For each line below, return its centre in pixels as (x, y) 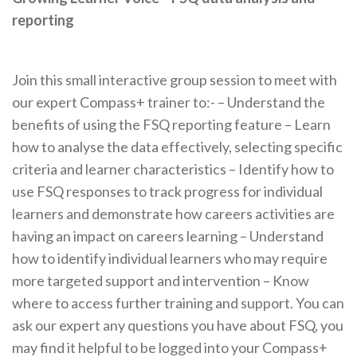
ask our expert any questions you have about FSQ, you (178, 326)
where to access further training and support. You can (178, 303)
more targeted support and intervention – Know (161, 281)
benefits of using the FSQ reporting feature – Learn (171, 125)
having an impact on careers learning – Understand (168, 236)
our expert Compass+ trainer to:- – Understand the (169, 102)
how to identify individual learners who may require (170, 259)
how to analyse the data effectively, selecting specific (177, 147)
